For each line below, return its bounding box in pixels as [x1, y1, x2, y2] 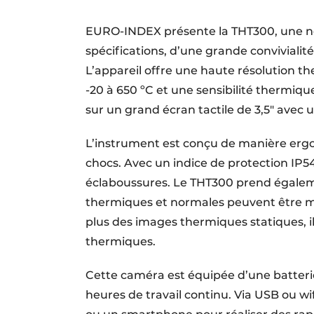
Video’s [128, 81, 165, 93]
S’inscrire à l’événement [128, 9, 250, 22]
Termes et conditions [128, 57, 235, 69]
